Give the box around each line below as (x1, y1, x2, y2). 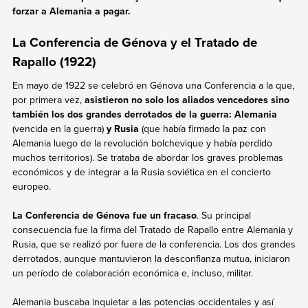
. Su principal (196, 208, 251, 223)
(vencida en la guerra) (12, 121, 104, 135)
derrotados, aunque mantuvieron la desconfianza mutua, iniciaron (12, 252, 290, 266)
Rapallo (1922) (12, 52, 96, 71)
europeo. (12, 179, 51, 193)
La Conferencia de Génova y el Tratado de (12, 33, 257, 52)
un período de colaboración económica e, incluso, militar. (12, 266, 256, 280)
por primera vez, (12, 92, 85, 107)
